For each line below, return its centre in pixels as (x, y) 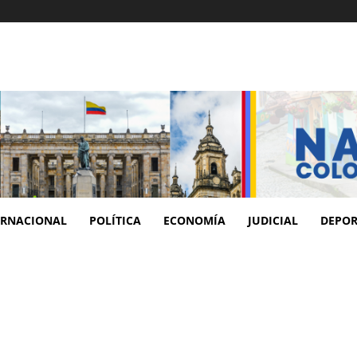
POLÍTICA (115, 220)
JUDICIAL (273, 220)
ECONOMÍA (194, 220)
